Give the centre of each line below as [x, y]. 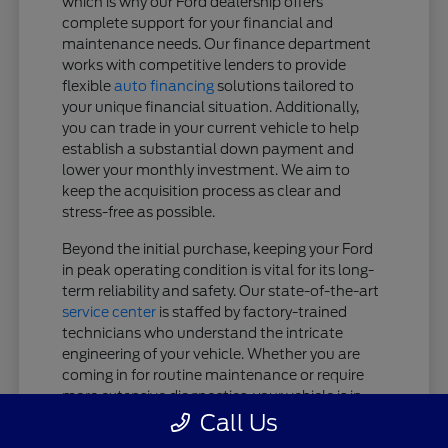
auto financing [164, 85]
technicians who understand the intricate [203, 332]
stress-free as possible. [139, 211]
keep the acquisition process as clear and [202, 190]
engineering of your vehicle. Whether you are [211, 353]
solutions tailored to [284, 85]
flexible [88, 85]
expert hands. [109, 416]
